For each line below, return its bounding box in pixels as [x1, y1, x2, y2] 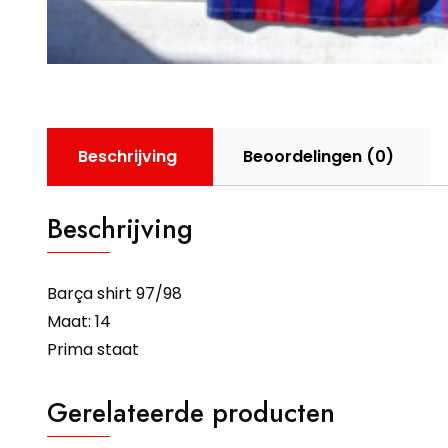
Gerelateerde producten [47, 393, 335, 433]
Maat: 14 [47, 310, 111, 334]
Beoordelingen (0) [243, 145, 394, 169]
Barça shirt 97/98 [47, 282, 182, 306]
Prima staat [47, 338, 139, 362]
